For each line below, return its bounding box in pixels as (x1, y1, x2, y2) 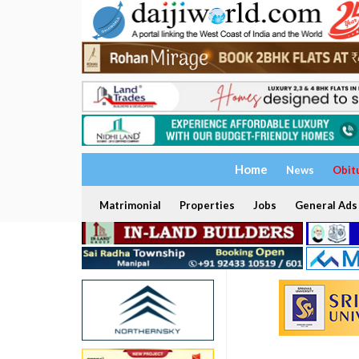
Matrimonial (99, 199, 161, 212)
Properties (179, 199, 235, 212)
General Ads (294, 199, 357, 212)
